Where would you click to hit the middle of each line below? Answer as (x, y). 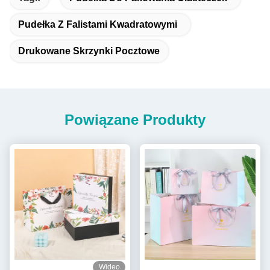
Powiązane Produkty (135, 119)
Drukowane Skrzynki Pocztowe (89, 51)
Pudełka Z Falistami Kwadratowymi (98, 24)
